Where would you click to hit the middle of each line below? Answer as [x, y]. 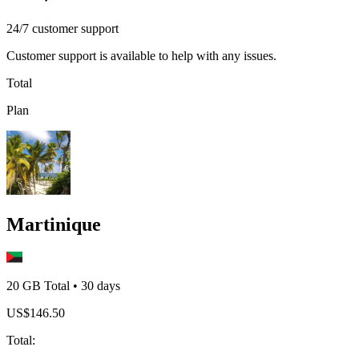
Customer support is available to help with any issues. [141, 56]
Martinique [54, 224]
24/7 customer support [63, 28]
